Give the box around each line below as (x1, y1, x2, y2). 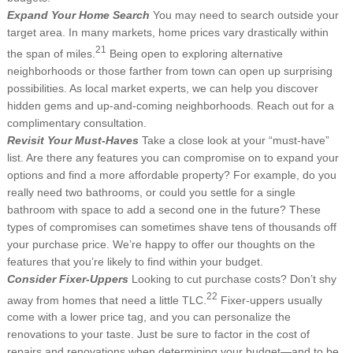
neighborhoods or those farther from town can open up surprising (6, 64, 333, 77)
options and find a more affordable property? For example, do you (6, 168, 336, 181)
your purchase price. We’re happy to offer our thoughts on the (6, 237, 315, 251)
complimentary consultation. (6, 116, 147, 129)
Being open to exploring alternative (106, 46, 283, 60)
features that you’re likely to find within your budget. (6, 255, 263, 268)
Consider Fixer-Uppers (6, 272, 132, 285)
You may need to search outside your (152, 9, 339, 22)
